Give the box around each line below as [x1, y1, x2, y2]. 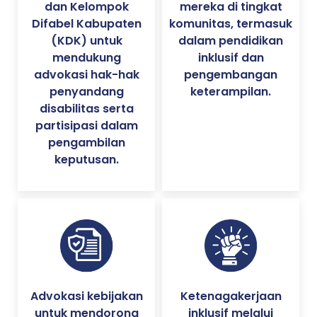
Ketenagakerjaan [180, 287, 282, 304]
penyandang [49, 83, 124, 100]
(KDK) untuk [50, 32, 122, 49]
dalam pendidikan [178, 32, 283, 49]
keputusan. [54, 151, 119, 168]
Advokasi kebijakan [30, 287, 143, 304]
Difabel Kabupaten [31, 15, 142, 32]
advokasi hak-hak [33, 66, 139, 83]
